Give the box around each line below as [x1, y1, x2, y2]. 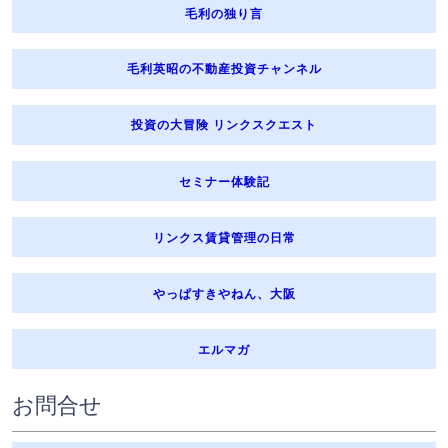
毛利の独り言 [185, 4, 263, 23]
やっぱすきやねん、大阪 [152, 284, 296, 303]
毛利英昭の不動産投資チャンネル [126, 60, 322, 78]
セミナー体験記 [178, 172, 270, 191]
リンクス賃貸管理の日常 [152, 228, 296, 247]
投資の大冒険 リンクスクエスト [131, 116, 317, 134]
